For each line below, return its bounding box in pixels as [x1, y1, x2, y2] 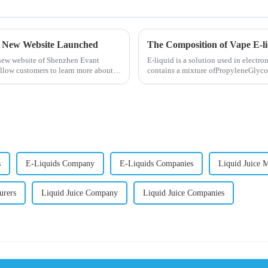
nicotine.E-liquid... [147, 76, 208, 86]
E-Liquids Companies [120, 159, 193, 169]
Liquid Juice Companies [143, 188, 224, 198]
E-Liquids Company [26, 159, 95, 169]
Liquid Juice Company [41, 188, 118, 198]
